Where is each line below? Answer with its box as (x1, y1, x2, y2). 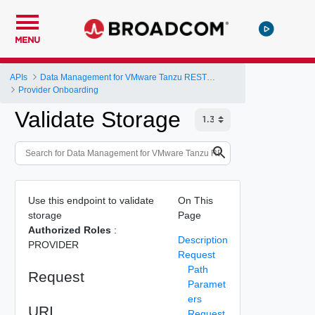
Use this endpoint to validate (27, 194, 154, 206)
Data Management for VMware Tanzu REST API (207, 72, 216, 82)
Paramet (187, 278, 226, 290)
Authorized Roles (27, 224, 111, 236)
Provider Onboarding (18, 84, 99, 95)
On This (177, 194, 213, 206)
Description (177, 233, 228, 245)
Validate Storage (15, 107, 181, 132)
